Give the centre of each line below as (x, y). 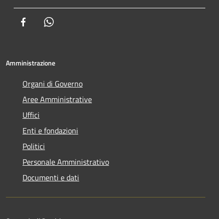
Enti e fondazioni (50, 130)
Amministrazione (31, 63)
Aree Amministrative (57, 99)
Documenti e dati (51, 177)
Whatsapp (71, 21)
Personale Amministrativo (66, 162)
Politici (34, 146)
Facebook (44, 21)
